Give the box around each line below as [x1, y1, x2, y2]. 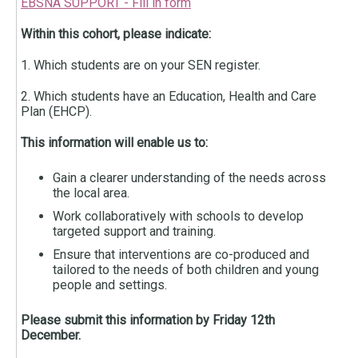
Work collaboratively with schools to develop [53, 209, 304, 225]
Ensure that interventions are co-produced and [53, 247, 309, 263]
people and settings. [53, 277, 170, 293]
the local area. [53, 185, 133, 201]
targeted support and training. [53, 224, 216, 240]
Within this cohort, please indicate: [21, 26, 211, 42]
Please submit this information [21, 312, 196, 328]
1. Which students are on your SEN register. [21, 58, 264, 74]
